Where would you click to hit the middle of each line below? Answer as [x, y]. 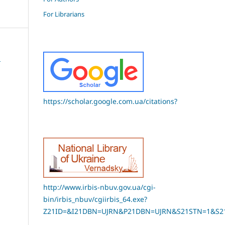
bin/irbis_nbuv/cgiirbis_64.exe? [95, 199]
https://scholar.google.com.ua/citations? [110, 101]
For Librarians [64, 14]
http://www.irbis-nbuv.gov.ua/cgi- [99, 187]
